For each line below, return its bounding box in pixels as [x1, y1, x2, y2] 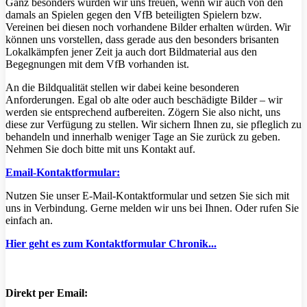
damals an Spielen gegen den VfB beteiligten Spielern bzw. [5, 9, 262, 21]
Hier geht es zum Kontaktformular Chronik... [5, 238, 217, 250]
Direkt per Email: [5, 287, 88, 299]
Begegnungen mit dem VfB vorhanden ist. [5, 58, 189, 71]
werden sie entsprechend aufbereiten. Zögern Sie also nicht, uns [5, 106, 280, 119]
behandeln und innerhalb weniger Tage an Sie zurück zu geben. [5, 131, 280, 143]
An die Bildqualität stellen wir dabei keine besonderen [5, 82, 239, 94]
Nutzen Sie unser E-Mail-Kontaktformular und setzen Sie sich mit [5, 190, 289, 202]
